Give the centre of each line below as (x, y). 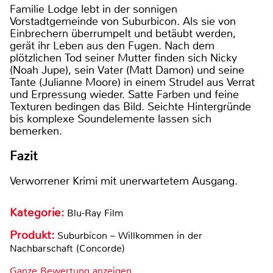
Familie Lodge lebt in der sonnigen (94, 9)
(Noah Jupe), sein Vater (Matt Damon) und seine (127, 70)
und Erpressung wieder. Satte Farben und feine (124, 95)
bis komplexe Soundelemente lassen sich (111, 119)
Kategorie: (38, 213)
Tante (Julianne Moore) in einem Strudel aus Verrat (132, 83)
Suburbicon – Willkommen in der (130, 236)
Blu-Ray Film (95, 213)
